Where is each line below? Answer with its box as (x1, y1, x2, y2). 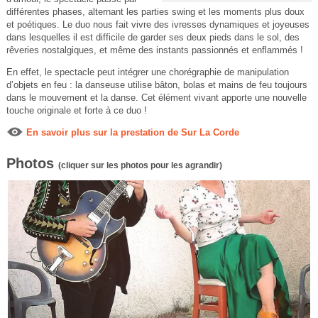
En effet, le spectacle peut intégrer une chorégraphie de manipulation (6, 67, 289, 78)
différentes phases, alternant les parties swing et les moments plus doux (6, 6, 305, 18)
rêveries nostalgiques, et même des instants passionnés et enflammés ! (6, 45, 303, 56)
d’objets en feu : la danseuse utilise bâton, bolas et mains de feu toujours (6, 79, 307, 91)
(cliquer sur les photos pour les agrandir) (57, 160, 222, 171)
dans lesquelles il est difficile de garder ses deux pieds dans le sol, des (6, 32, 300, 43)
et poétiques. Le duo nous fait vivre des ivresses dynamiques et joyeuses (6, 19, 309, 31)
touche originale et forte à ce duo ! (6, 105, 147, 116)
